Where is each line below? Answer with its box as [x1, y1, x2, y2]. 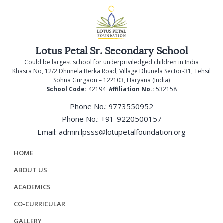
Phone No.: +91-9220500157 [61, 114, 162, 124]
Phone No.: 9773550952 [70, 101, 153, 111]
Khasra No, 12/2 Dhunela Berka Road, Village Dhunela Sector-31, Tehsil [12, 67, 211, 75]
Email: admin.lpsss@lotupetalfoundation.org [37, 127, 186, 137]
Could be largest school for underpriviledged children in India [24, 58, 199, 66]
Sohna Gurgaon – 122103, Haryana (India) [53, 76, 170, 84]
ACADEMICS [13, 182, 51, 191]
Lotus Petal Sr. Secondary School [35, 46, 188, 56]
